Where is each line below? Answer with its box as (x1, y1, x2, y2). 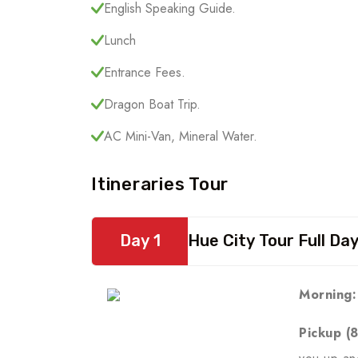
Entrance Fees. (104, 62, 185, 82)
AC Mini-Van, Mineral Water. (104, 126, 257, 145)
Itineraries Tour (91, 173, 229, 195)
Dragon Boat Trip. (104, 94, 201, 113)
